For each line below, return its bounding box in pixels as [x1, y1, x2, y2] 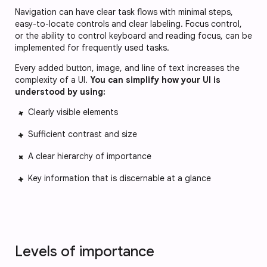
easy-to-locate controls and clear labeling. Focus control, [15, 18, 242, 29]
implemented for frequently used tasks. [15, 42, 169, 53]
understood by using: [15, 86, 105, 97]
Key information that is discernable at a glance [28, 173, 211, 184]
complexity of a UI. [15, 74, 90, 85]
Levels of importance [15, 243, 154, 260]
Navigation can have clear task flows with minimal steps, [15, 7, 233, 17]
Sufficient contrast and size [28, 129, 137, 139]
